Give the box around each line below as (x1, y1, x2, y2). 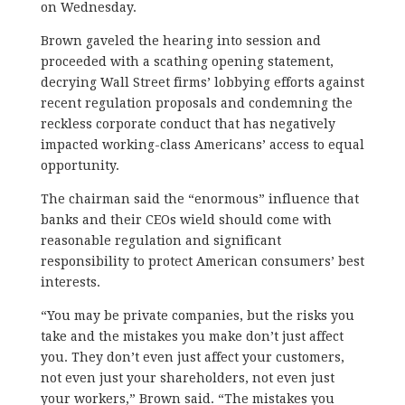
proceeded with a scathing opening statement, (40, 53, 334, 69)
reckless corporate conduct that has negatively (40, 116, 335, 131)
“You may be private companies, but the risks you (40, 307, 354, 323)
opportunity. (40, 157, 119, 173)
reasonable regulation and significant (40, 232, 281, 248)
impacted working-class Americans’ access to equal (40, 137, 364, 152)
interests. (40, 274, 100, 289)
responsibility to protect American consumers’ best (40, 253, 364, 268)
